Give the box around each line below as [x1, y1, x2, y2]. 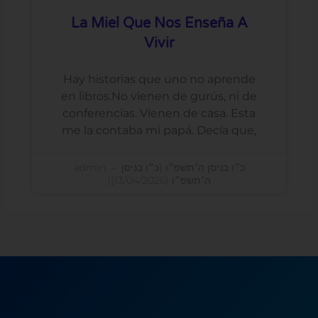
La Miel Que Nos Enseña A [70, 14, 248, 32]
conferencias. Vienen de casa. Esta [62, 106, 256, 120]
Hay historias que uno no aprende [62, 72, 256, 86]
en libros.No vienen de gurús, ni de [61, 89, 257, 103]
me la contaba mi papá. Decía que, [62, 123, 256, 137]
